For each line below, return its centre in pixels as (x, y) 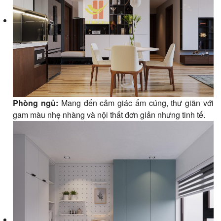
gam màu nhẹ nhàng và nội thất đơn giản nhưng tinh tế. (109, 114)
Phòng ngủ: (36, 103)
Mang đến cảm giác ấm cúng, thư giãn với (136, 103)
